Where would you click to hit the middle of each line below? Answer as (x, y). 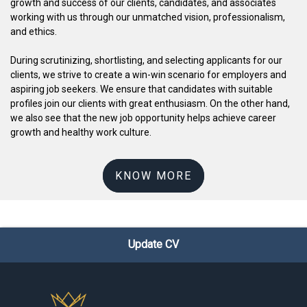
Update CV (153, 245)
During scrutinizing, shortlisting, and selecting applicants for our (146, 61)
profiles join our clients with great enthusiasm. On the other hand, (150, 104)
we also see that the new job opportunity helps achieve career (143, 118)
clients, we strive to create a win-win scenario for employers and (148, 75)
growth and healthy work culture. (81, 133)
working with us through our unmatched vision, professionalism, (148, 17)
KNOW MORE (153, 176)
